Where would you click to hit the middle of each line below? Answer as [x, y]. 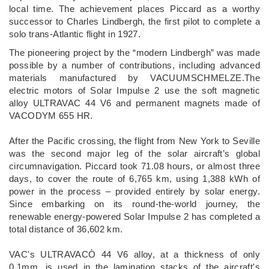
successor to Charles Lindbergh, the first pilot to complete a [134, 21]
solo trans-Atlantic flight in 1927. [75, 34]
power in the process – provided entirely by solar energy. [134, 191]
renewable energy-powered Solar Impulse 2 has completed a [134, 216]
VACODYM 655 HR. [51, 115]
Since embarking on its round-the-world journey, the [134, 204]
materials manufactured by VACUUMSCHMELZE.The [134, 77]
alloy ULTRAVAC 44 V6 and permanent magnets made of [134, 103]
